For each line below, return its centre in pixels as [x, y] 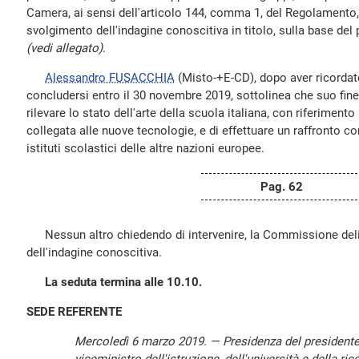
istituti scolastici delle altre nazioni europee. [145, 148]
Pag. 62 [281, 187]
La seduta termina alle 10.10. [123, 282]
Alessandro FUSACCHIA [110, 78]
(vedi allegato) [65, 48]
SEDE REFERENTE [74, 312]
